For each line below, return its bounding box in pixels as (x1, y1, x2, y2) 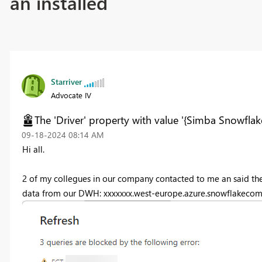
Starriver (50, 76, 82, 88)
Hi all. (22, 143, 44, 156)
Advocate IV (50, 90, 91, 101)
